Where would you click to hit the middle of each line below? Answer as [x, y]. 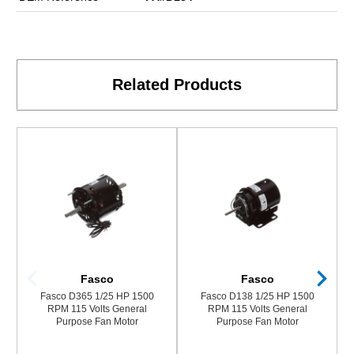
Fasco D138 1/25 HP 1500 [257, 296]
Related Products [177, 84]
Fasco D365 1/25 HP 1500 [97, 296]
